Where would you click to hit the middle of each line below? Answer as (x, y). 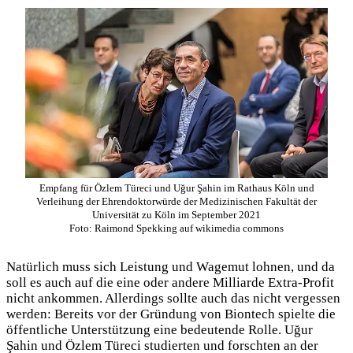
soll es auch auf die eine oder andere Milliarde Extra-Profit (170, 282)
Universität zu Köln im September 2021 (176, 215)
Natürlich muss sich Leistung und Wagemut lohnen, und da (171, 266)
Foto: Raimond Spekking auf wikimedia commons (176, 229)
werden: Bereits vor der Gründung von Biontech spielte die (171, 314)
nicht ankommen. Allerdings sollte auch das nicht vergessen (173, 298)
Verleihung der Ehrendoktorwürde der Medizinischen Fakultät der (176, 202)
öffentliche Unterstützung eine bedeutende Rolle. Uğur (160, 329)
